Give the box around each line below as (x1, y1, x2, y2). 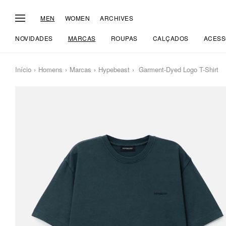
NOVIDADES (15, 34, 53, 42)
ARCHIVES (100, 13, 133, 22)
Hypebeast (98, 65, 130, 74)
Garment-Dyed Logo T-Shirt (137, 65, 218, 74)
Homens (38, 65, 63, 74)
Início (15, 65, 31, 74)
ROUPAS (110, 34, 138, 42)
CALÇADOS (152, 34, 189, 42)
